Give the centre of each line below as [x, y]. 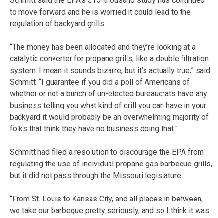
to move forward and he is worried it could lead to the [100, 12]
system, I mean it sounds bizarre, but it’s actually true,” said [110, 70]
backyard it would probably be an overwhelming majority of [109, 117]
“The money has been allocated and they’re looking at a [103, 47]
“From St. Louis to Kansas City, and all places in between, [106, 199]
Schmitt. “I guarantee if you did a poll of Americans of [100, 82]
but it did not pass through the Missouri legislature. [96, 175]
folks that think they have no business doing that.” [94, 128]
